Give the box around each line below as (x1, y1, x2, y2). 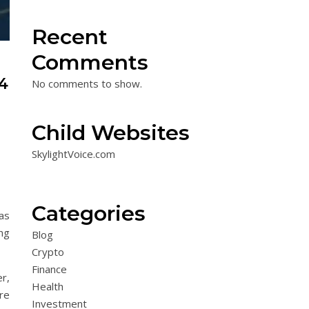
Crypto (32, 245, 64, 259)
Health (32, 279, 63, 293)
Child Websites (32, 120, 190, 146)
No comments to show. (32, 77, 142, 90)
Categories (32, 201, 146, 226)
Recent (32, 24, 108, 50)
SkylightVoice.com (32, 147, 115, 161)
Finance (32, 262, 67, 276)
